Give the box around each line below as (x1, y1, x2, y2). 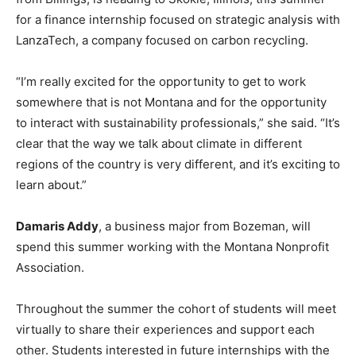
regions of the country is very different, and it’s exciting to (16, 156, 340, 172)
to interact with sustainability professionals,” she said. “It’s (16, 114, 340, 130)
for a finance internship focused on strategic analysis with (16, 11, 340, 27)
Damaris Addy (16, 218, 99, 234)
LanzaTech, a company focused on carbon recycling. (16, 32, 308, 48)
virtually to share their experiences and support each (16, 321, 315, 337)
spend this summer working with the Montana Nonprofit (16, 238, 329, 254)
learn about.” (16, 176, 87, 192)
